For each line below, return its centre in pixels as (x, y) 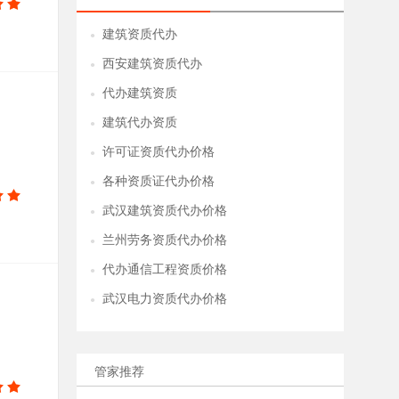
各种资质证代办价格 (159, 181)
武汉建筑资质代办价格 (165, 211)
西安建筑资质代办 (152, 64)
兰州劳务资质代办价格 (165, 240)
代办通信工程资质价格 (165, 269)
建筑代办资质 (140, 122)
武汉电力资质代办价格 (165, 299)
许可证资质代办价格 (159, 152)
